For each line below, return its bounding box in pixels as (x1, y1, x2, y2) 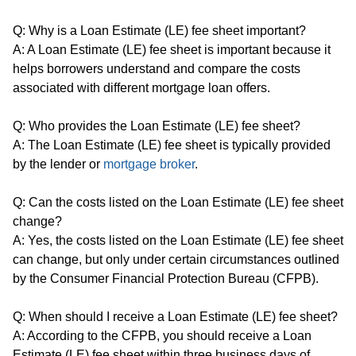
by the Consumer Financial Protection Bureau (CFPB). (13, 271, 319, 285)
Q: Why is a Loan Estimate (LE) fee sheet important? (13, 23, 306, 37)
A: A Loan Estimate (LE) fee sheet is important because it (13, 42, 331, 56)
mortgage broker (103, 157, 195, 171)
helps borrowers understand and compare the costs (13, 61, 300, 75)
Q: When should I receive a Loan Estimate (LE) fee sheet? (13, 309, 338, 323)
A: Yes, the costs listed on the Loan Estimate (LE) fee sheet (13, 233, 343, 247)
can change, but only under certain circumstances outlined (13, 252, 339, 266)
